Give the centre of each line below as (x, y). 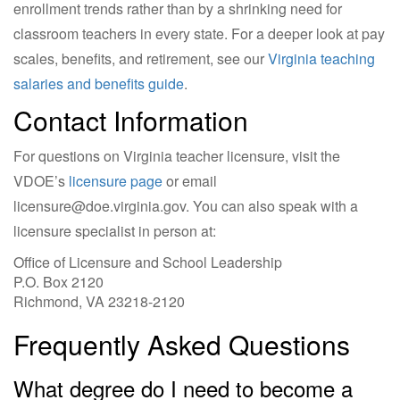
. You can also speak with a (272, 205)
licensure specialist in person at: (115, 230)
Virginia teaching (321, 58)
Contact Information (131, 120)
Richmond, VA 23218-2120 (99, 301)
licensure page (116, 180)
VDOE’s (41, 180)
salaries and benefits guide (99, 83)
